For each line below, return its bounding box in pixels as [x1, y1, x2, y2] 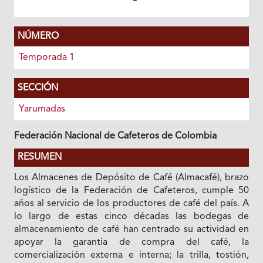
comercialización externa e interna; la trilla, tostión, [14, 251, 249, 260]
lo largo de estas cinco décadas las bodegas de [14, 212, 249, 221]
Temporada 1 [18, 53, 75, 62]
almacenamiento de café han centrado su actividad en [14, 225, 249, 234]
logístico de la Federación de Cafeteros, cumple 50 [14, 186, 249, 195]
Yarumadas [18, 104, 65, 114]
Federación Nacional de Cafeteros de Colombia [14, 131, 217, 141]
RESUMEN [17, 153, 62, 162]
